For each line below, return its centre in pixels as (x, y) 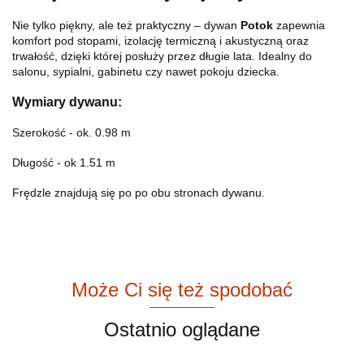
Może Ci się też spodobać (182, 289)
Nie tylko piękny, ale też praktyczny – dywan (126, 25)
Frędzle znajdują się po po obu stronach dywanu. (139, 192)
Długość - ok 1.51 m (64, 162)
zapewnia (299, 25)
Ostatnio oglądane (182, 329)
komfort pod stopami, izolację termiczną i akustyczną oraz (160, 40)
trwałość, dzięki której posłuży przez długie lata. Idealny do (162, 56)
